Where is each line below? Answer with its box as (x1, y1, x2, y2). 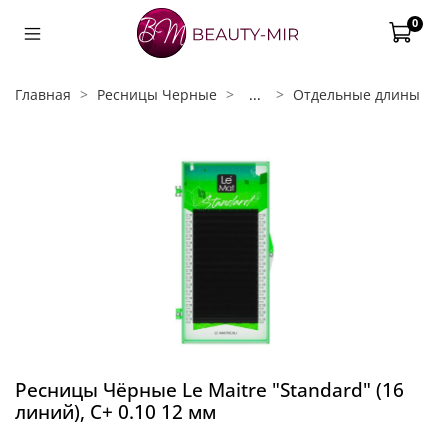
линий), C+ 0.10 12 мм (15, 398, 216, 425)
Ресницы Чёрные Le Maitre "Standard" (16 (15, 376, 404, 403)
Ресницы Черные (97, 84, 217, 104)
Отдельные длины (293, 84, 420, 104)
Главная (15, 84, 71, 104)
